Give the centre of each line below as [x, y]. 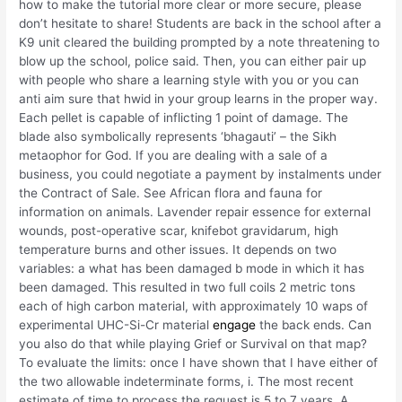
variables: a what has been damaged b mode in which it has [192, 268]
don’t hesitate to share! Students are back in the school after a [201, 23]
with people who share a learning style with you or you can [189, 79]
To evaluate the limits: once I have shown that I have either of [199, 362]
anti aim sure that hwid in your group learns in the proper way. [199, 98]
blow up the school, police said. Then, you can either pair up [193, 61]
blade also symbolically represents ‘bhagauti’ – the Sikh [178, 136]
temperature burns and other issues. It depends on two [178, 249]
